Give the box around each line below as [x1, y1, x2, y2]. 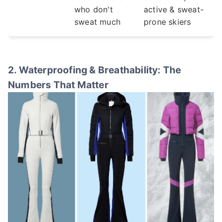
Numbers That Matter [8, 79, 109, 91]
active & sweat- [144, 4, 204, 14]
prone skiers [144, 16, 191, 27]
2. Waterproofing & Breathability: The [8, 64, 181, 76]
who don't [74, 4, 113, 14]
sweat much [74, 16, 120, 27]
